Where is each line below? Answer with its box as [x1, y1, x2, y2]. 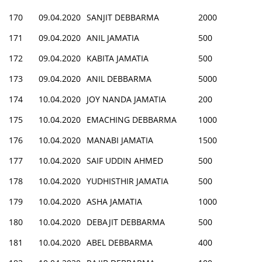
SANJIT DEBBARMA [87, 11, 159, 23]
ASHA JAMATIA [87, 195, 142, 207]
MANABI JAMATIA [87, 134, 153, 146]
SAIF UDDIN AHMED [87, 154, 163, 166]
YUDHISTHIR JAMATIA [87, 175, 168, 187]
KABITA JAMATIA [87, 52, 149, 64]
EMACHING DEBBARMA [87, 113, 177, 125]
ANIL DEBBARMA [87, 73, 151, 84]
